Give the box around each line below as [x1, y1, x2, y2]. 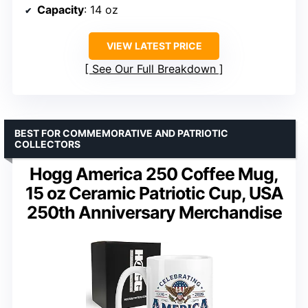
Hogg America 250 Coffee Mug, [30, 163, 278, 184]
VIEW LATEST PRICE [106, 39, 202, 52]
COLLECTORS [14, 137, 80, 150]
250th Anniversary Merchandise [26, 201, 282, 223]
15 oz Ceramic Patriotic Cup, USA [25, 182, 283, 203]
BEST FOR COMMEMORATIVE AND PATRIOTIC [14, 126, 228, 139]
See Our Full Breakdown [92, 61, 216, 76]
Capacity [37, 2, 84, 16]
